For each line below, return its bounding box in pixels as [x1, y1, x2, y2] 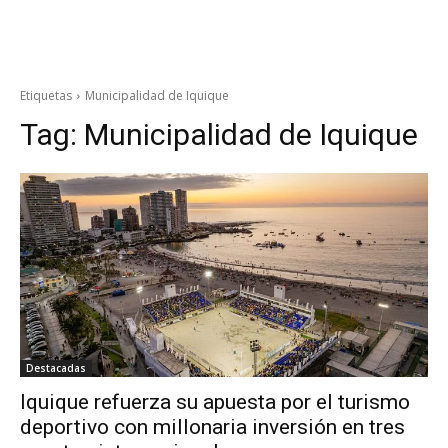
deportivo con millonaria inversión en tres [20, 415, 405, 439]
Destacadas [26, 361, 86, 375]
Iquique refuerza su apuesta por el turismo [20, 390, 410, 414]
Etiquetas [20, 87, 72, 104]
